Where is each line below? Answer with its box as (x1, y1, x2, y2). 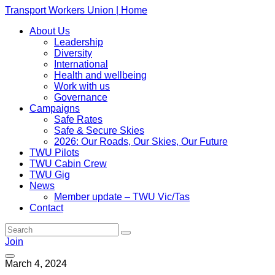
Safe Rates (54, 114, 103, 125)
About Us (29, 26, 70, 36)
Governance (54, 92, 107, 103)
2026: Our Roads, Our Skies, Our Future (54, 136, 228, 147)
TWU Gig (29, 169, 70, 180)
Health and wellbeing (54, 70, 147, 80)
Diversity (54, 48, 92, 58)
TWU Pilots (29, 147, 79, 158)
